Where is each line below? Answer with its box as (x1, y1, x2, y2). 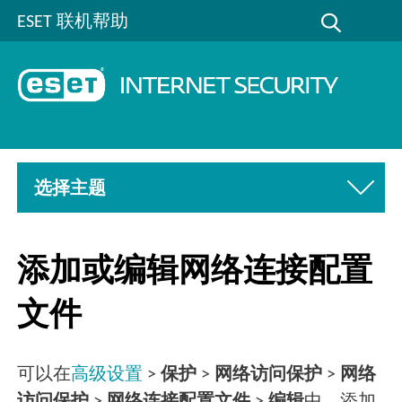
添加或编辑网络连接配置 (17, 256, 373, 289)
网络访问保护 (214, 366, 323, 385)
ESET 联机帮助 (17, 13, 129, 31)
